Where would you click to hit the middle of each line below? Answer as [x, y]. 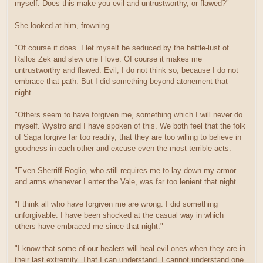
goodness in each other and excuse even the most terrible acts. [123, 149]
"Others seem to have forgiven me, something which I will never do [129, 115]
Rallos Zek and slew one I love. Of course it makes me [108, 59]
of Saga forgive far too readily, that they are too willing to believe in [128, 137]
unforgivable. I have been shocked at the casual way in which [119, 215]
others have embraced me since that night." [89, 227]
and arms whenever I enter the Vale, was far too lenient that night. [127, 182]
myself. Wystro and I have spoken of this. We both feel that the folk [130, 126]
